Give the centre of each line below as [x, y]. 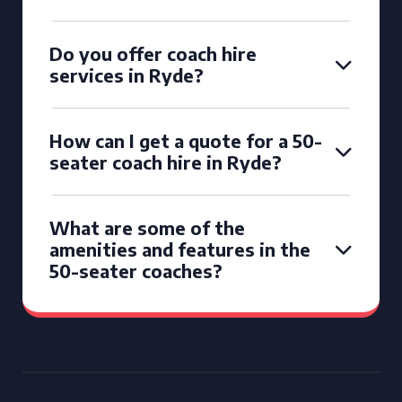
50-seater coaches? [136, 271]
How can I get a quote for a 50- [186, 140]
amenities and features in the [180, 249]
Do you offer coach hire [153, 53]
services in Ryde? [127, 75]
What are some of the [147, 227]
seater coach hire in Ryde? [166, 162]
